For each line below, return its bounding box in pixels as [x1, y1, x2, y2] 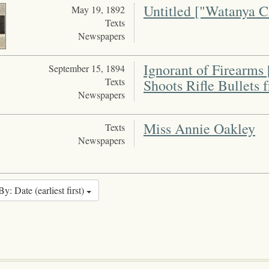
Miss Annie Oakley [143, 119, 255, 139]
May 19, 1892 [71, 3, 125, 16]
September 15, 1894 [48, 62, 125, 75]
